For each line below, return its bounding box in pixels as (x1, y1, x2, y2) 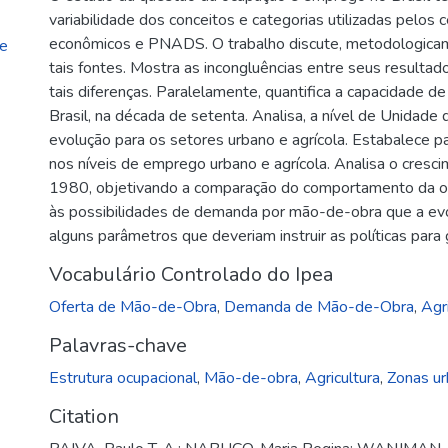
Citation (49, 403, 119, 430)
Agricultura (305, 367, 380, 389)
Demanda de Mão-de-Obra (224, 296, 414, 318)
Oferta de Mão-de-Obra (49, 296, 217, 318)
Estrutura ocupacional (49, 367, 197, 389)
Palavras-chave (49, 332, 187, 359)
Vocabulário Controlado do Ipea (49, 261, 333, 288)
